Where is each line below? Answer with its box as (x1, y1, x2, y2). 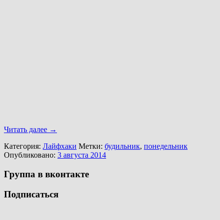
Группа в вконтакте (4, 168, 89, 179)
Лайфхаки (43, 142, 77, 151)
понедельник (144, 142, 188, 151)
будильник (105, 142, 140, 151)
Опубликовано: (4, 151, 57, 160)
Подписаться (4, 189, 58, 199)
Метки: (77, 142, 105, 151)
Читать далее (4, 125, 49, 134)
